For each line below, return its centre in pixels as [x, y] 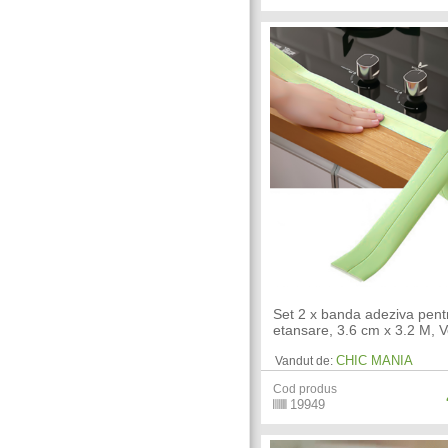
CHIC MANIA [375, 360]
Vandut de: [304, 360]
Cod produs [305, 388]
